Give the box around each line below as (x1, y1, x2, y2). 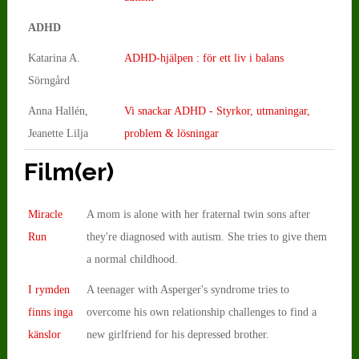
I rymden (27, 283, 70, 296)
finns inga (27, 305, 73, 318)
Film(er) (23, 157, 114, 186)
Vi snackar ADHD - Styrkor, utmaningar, (123, 104, 310, 117)
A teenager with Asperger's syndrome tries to (86, 283, 289, 296)
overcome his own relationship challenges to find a (86, 305, 317, 318)
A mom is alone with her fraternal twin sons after (86, 208, 310, 220)
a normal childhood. (86, 252, 178, 265)
